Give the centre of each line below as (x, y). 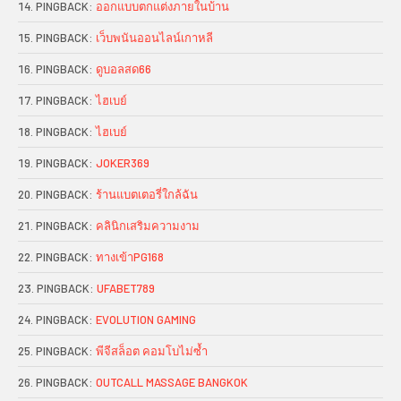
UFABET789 (126, 289)
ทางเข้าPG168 (130, 257)
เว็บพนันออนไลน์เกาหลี (154, 38)
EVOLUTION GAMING (146, 320)
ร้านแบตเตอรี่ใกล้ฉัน (147, 195)
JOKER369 (123, 163)
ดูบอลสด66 (124, 69)
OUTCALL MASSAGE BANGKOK (172, 383)
